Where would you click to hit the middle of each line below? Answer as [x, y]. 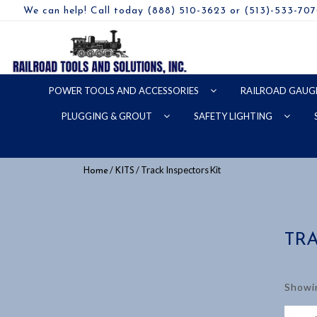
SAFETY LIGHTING [234, 116]
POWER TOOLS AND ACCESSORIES [125, 91]
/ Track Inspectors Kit [178, 170]
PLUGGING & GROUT [108, 116]
